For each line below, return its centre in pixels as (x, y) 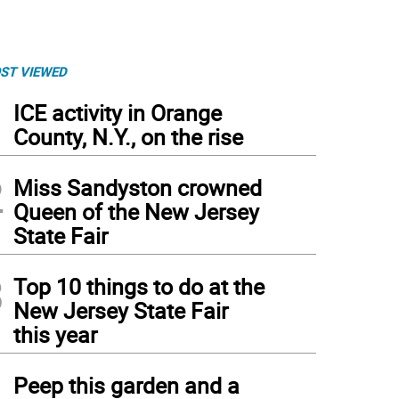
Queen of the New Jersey (136, 212)
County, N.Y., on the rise (128, 137)
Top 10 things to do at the (139, 286)
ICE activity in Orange (118, 113)
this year (55, 334)
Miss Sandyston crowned (138, 187)
